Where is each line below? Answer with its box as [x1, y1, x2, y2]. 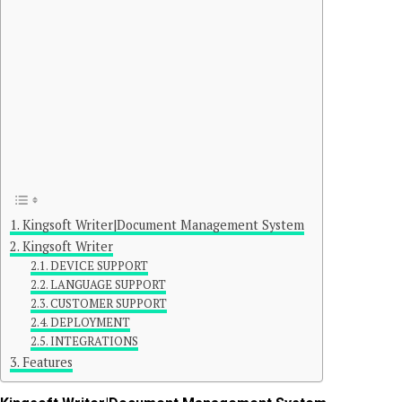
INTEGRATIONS [50, 334, 139, 349]
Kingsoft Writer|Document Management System [22, 216, 304, 233]
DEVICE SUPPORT [50, 258, 149, 274]
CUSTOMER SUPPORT [50, 296, 168, 311]
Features [22, 354, 73, 371]
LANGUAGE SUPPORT [50, 277, 167, 293]
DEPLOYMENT [50, 315, 131, 330]
